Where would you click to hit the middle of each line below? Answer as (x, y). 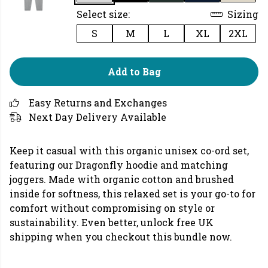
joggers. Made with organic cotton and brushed (122, 179)
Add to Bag (134, 71)
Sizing (242, 14)
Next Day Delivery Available (98, 117)
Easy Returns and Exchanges (98, 103)
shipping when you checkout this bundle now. (121, 237)
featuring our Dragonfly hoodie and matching (119, 165)
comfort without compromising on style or (112, 208)
